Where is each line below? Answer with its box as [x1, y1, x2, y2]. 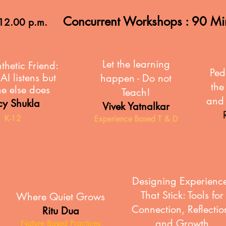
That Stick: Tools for [140, 189, 223, 202]
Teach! [122, 86, 150, 99]
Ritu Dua [42, 204, 79, 217]
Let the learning [102, 58, 170, 71]
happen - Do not [100, 72, 172, 85]
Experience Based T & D [94, 114, 178, 124]
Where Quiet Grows [16, 190, 105, 203]
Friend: [25, 59, 59, 72]
